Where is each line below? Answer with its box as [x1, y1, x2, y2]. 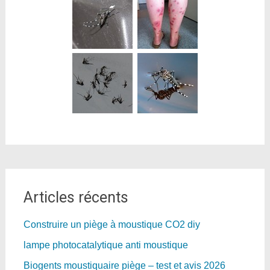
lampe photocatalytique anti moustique [23, 240, 188, 251]
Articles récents [23, 189, 128, 207]
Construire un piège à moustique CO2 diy [23, 219, 200, 230]
